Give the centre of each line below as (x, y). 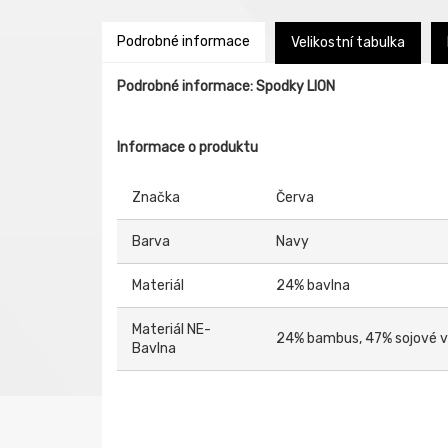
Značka (156, 197)
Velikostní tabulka (348, 42)
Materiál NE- (171, 329)
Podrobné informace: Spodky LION (226, 86)
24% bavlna (313, 285)
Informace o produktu (187, 147)
